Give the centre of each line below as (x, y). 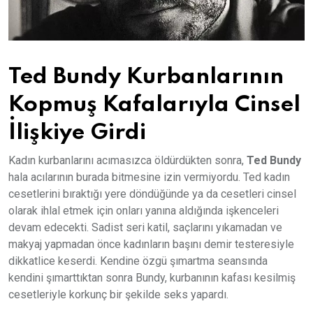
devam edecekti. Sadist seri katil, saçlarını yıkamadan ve (145, 227)
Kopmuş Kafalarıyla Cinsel (154, 104)
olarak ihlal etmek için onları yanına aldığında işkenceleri (144, 210)
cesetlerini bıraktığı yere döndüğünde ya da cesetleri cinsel (152, 194)
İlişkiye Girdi (77, 132)
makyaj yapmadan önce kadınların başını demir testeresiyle (151, 244)
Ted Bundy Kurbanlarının (146, 77)
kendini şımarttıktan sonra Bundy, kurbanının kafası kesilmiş (152, 277)
